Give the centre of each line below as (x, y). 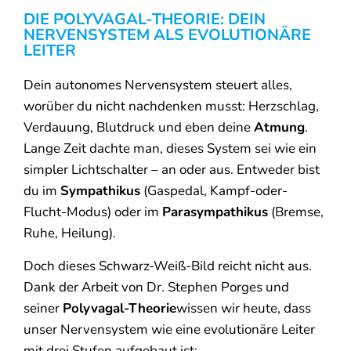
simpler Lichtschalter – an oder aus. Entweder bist (172, 170)
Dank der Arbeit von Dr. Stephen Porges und (156, 287)
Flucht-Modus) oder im (93, 212)
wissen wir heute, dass (244, 308)
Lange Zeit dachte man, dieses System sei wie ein (170, 149)
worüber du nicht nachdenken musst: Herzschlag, (171, 107)
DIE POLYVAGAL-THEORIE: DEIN (145, 20)
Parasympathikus (215, 212)
